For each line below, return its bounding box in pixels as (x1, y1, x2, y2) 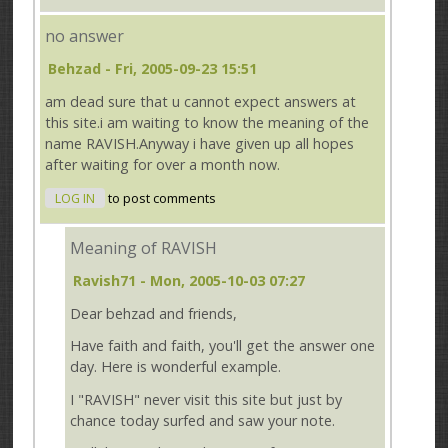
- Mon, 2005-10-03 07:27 (136, 270, 306, 290)
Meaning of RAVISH (70, 237, 218, 260)
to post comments (105, 190, 217, 208)
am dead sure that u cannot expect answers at (45, 91, 357, 111)
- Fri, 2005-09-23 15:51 (101, 58, 258, 78)
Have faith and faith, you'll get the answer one (70, 336, 376, 356)
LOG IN (55, 190, 96, 208)
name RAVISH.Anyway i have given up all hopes (45, 133, 355, 153)
